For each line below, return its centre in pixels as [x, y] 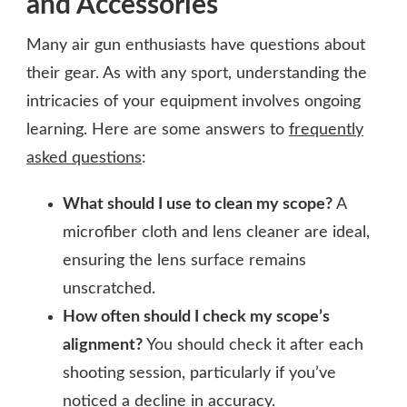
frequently [326, 130]
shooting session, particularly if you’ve [199, 374]
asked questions [84, 159]
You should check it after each [253, 346]
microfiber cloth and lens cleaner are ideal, [216, 233]
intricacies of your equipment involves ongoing [194, 102]
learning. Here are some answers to [158, 130]
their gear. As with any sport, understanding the [197, 74]
